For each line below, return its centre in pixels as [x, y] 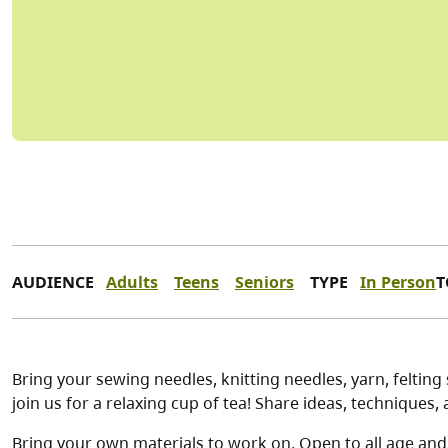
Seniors [264, 282]
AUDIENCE [53, 282]
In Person [398, 282]
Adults [132, 282]
